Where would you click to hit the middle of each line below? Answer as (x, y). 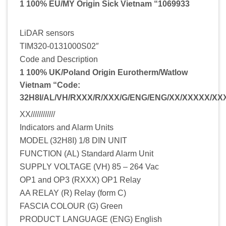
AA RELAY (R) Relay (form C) (73, 193)
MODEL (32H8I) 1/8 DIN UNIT (73, 140)
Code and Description (60, 59)
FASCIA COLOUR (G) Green (71, 206)
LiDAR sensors (47, 33)
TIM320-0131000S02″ (59, 46)
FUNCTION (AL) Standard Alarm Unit (87, 153)
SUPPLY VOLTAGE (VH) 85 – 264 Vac (89, 166)
